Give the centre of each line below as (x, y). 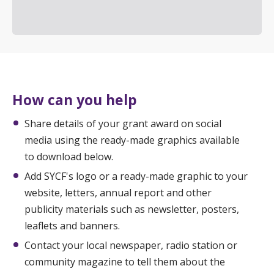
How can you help (75, 100)
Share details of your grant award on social (123, 124)
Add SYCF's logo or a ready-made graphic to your (136, 176)
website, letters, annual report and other (118, 193)
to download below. (69, 157)
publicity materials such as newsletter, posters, (132, 209)
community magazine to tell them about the (125, 262)
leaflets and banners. (72, 226)
